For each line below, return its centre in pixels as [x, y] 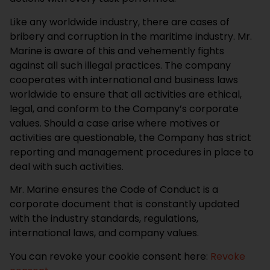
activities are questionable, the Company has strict [130, 137]
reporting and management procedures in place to [132, 152]
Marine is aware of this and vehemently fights [117, 51]
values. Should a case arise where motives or [115, 123]
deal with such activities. [68, 166]
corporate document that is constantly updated [124, 204]
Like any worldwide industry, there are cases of [120, 22]
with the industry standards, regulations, [104, 219]
